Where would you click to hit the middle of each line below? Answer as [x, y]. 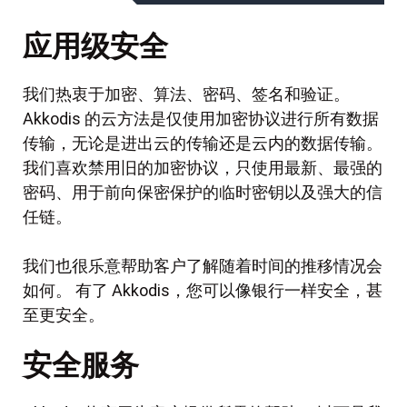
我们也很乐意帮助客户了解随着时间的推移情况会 [203, 266]
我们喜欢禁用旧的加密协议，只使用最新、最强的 [203, 168]
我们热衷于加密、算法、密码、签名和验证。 [186, 94]
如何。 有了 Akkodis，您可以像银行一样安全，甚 [203, 291]
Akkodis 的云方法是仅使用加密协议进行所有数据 [201, 119]
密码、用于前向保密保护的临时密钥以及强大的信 [203, 193]
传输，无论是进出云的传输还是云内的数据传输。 [203, 144]
